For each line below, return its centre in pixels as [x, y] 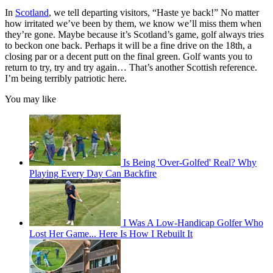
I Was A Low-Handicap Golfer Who [193, 223]
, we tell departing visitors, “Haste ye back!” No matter [154, 13]
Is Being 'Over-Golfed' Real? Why [190, 163]
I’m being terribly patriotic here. [66, 79]
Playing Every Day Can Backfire [93, 174]
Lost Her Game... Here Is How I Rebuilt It [111, 234]
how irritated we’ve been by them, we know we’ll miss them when [133, 24]
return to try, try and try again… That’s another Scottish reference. [131, 68]
